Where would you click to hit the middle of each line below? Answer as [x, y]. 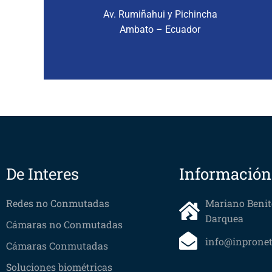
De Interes [42, 174]
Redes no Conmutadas [58, 203]
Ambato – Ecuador [160, 29]
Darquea [224, 218]
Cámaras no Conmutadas [64, 224]
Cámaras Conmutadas [57, 246]
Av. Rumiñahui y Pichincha [160, 14]
